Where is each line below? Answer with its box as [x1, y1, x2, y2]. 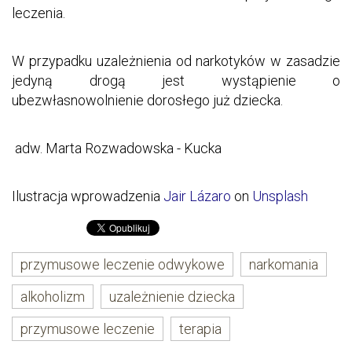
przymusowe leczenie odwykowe [20, 255, 225, 273]
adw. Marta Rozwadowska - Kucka [15, 139, 222, 156]
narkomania [249, 255, 318, 273]
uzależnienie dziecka [109, 288, 235, 305]
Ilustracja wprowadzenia [12, 187, 163, 204]
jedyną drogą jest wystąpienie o [12, 71, 340, 89]
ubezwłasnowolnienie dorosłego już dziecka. [12, 91, 283, 108]
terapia [179, 320, 222, 337]
